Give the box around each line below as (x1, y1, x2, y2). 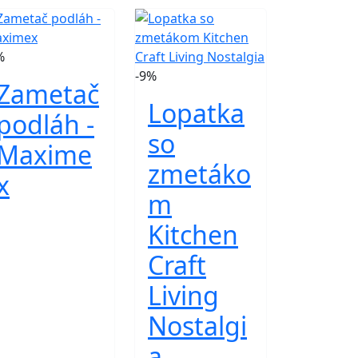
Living (148, 278, 219, 312)
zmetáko (148, 157, 251, 191)
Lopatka (148, 96, 245, 130)
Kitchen (148, 217, 238, 252)
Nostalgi (148, 308, 247, 343)
